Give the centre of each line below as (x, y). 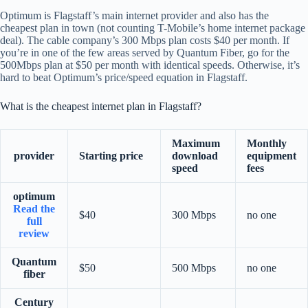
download (195, 155)
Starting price (111, 155)
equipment (272, 155)
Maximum (196, 143)
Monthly (267, 143)
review (34, 233)
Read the (34, 208)
